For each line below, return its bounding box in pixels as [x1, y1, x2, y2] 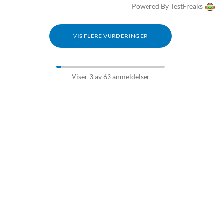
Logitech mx [12, 35, 49, 43]
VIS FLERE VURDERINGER [73, 32, 148, 40]
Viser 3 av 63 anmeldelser [71, 73, 150, 81]
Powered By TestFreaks [132, 2, 203, 11]
